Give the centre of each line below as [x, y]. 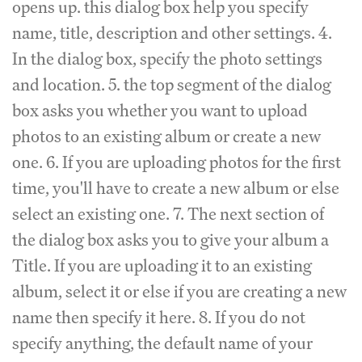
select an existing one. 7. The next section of [168, 214]
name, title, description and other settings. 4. [172, 33]
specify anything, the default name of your [162, 343]
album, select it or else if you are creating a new [179, 291]
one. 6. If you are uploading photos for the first [177, 162]
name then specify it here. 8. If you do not [159, 317]
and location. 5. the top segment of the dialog [172, 84]
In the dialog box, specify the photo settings [167, 59]
